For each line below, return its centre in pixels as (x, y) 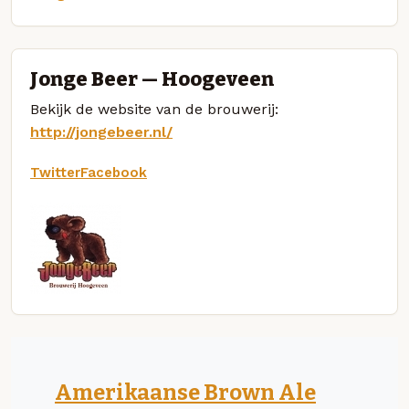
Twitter (55, 172)
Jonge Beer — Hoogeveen (152, 79)
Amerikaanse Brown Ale (185, 392)
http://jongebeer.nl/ (101, 131)
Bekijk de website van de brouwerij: (154, 109)
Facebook (114, 172)
